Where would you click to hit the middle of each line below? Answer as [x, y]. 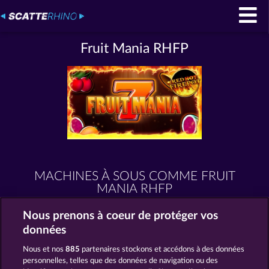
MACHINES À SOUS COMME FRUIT [134, 176]
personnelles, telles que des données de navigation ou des [121, 261]
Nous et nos [44, 249]
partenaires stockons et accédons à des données [162, 249]
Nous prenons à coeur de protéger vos [121, 216]
